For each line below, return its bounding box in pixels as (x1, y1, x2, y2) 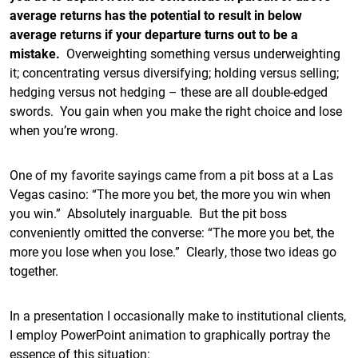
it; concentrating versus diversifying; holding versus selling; (10, 64, 339, 81)
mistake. (10, 45, 60, 62)
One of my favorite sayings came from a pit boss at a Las (10, 166, 333, 183)
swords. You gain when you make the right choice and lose (10, 102, 342, 119)
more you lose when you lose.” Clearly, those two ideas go (10, 243, 336, 260)
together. (10, 262, 58, 279)
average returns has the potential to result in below (10, 6, 302, 23)
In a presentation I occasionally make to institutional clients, (10, 307, 346, 324)
